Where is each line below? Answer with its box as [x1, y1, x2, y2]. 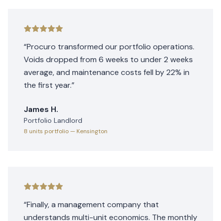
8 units [24, 127, 43, 135]
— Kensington [70, 127, 108, 135]
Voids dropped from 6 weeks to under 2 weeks [24, 54, 193, 65]
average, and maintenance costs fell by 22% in [24, 67, 189, 77]
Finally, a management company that [27, 199, 159, 210]
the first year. [24, 80, 72, 90]
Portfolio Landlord [24, 116, 82, 125]
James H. [24, 104, 58, 114]
